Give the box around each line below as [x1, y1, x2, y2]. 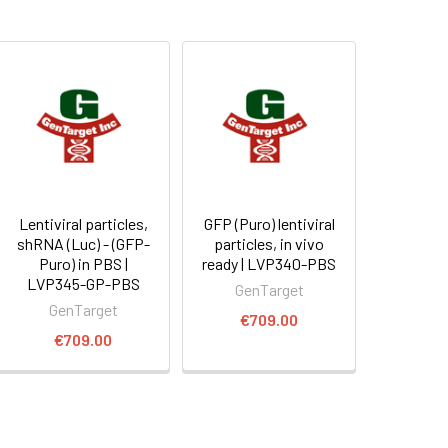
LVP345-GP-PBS [26, 273, 140, 293]
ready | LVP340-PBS [202, 253, 337, 273]
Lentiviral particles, [18, 213, 148, 233]
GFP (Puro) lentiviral [203, 213, 335, 233]
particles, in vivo [214, 233, 325, 253]
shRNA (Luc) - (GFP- [16, 233, 150, 253]
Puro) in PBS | [38, 253, 128, 273]
